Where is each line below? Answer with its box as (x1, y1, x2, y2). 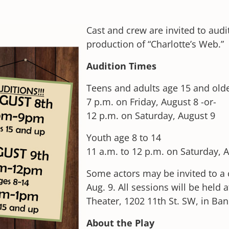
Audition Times (86, 60, 156, 72)
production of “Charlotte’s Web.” (86, 38, 224, 50)
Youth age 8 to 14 (86, 131, 161, 144)
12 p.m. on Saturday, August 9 (86, 109, 215, 122)
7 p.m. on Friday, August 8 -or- (86, 96, 216, 108)
